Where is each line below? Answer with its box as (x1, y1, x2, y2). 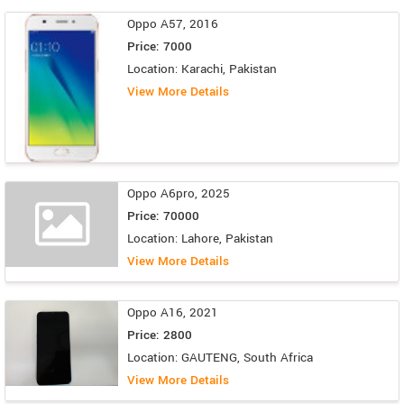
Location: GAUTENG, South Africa (127, 349, 313, 367)
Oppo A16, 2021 (127, 304, 218, 322)
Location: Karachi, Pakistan (127, 60, 277, 78)
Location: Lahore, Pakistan (127, 230, 273, 248)
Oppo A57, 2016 (127, 14, 218, 32)
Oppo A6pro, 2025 (127, 185, 230, 203)
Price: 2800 (127, 326, 192, 344)
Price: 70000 (127, 207, 199, 225)
